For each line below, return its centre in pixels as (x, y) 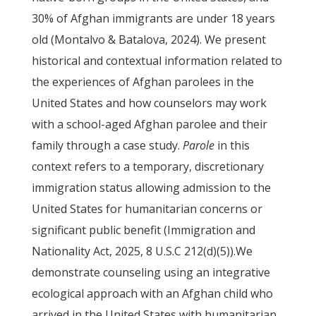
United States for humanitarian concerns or (147, 209)
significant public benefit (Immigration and (143, 230)
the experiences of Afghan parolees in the (142, 82)
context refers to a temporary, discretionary (147, 166)
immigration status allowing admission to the (151, 188)
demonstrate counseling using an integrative (151, 272)
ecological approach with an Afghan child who (152, 293)
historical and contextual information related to (157, 61)
